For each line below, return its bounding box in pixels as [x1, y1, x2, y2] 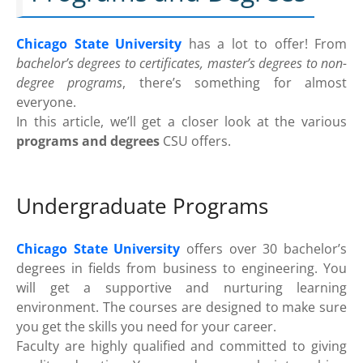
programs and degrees [16, 132, 160, 151]
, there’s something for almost [122, 74, 348, 92]
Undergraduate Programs [16, 191, 268, 220]
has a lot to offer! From [181, 35, 347, 53]
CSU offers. [160, 132, 231, 151]
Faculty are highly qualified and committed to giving [16, 336, 347, 355]
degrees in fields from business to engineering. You [16, 258, 347, 277]
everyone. [16, 93, 76, 112]
